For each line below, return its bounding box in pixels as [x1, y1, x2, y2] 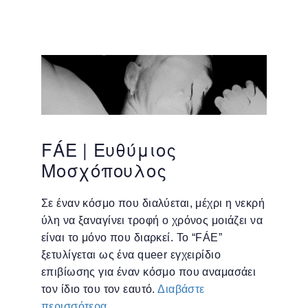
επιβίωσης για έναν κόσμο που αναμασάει [41, 266, 256, 278]
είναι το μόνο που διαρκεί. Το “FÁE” [41, 232, 223, 244]
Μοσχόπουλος [41, 157, 167, 183]
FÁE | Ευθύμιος [41, 136, 177, 162]
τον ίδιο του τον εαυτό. [41, 283, 158, 296]
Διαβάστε [157, 283, 205, 296]
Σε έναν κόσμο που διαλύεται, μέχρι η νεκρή [41, 197, 265, 210]
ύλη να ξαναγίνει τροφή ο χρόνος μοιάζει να [41, 214, 263, 227]
